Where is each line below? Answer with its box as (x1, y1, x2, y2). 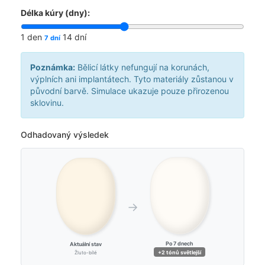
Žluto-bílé (74, 249, 97, 256)
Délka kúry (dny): (21, 8, 90, 18)
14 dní (63, 32, 86, 43)
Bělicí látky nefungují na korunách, (75, 62, 209, 73)
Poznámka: (30, 62, 75, 73)
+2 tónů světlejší (158, 248, 201, 256)
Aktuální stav (69, 241, 102, 248)
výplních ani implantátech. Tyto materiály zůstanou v (30, 74, 234, 85)
